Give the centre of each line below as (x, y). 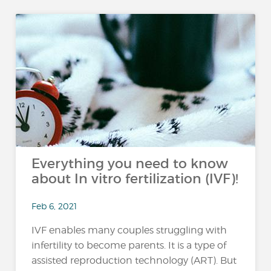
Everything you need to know (130, 164)
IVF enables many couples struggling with (129, 230)
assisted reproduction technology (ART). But (134, 260)
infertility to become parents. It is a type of (129, 245)
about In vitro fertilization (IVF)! (135, 179)
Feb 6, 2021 (54, 206)
